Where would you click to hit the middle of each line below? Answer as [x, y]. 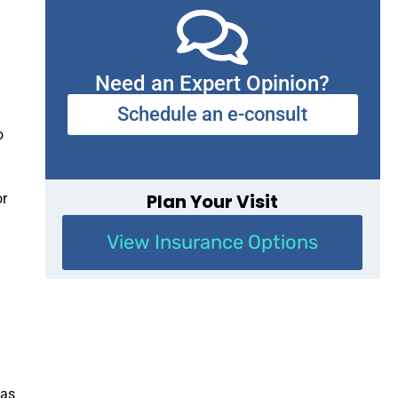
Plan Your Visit [213, 201]
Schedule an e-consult [213, 114]
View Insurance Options [213, 242]
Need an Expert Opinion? [213, 83]
